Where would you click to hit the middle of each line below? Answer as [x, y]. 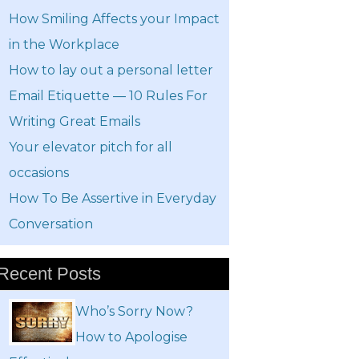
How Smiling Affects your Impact [114, 19]
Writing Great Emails [75, 121]
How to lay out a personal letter [111, 70]
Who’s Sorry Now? [134, 311]
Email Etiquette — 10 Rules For [108, 96]
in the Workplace [64, 44]
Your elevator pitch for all [91, 147]
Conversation [51, 224]
